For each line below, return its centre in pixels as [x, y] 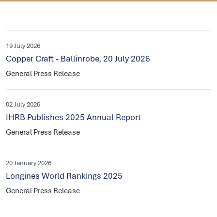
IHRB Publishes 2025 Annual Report [73, 117]
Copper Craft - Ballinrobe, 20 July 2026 [78, 59]
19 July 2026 [23, 46]
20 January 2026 [29, 163]
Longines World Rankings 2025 [64, 176]
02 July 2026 [23, 104]
